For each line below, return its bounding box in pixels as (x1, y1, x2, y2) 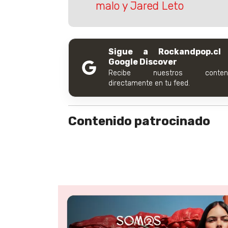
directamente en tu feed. (108, 78, 190, 88)
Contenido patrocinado (68, 113, 210, 128)
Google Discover (108, 56, 177, 67)
